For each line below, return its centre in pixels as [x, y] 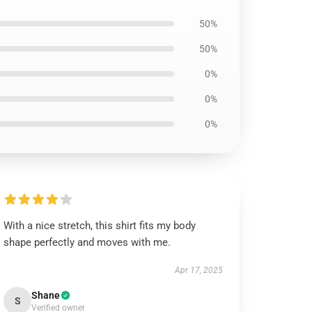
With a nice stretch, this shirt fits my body [100, 226]
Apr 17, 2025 [198, 270]
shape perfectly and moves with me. [87, 242]
